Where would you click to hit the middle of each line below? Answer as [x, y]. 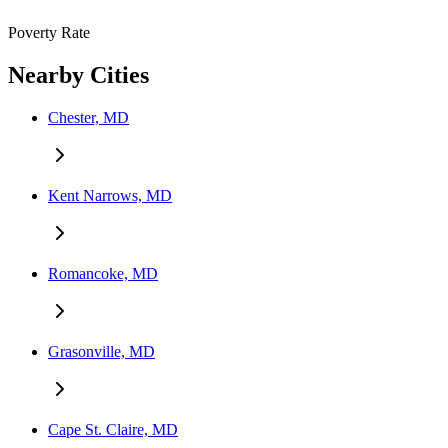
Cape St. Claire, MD [113, 430]
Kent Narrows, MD [110, 196]
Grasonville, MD [101, 352]
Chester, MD [88, 118]
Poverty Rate [49, 33]
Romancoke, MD [103, 274]
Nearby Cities [78, 75]
